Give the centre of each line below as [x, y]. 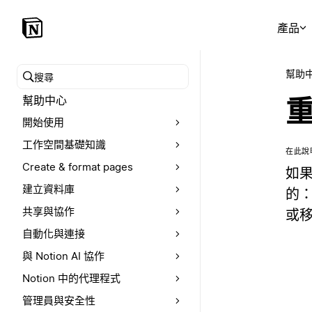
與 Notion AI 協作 [63, 256]
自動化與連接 [54, 234]
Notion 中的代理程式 [71, 278]
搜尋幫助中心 [56, 85]
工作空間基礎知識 [64, 145]
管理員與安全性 [59, 301]
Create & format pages [78, 167]
